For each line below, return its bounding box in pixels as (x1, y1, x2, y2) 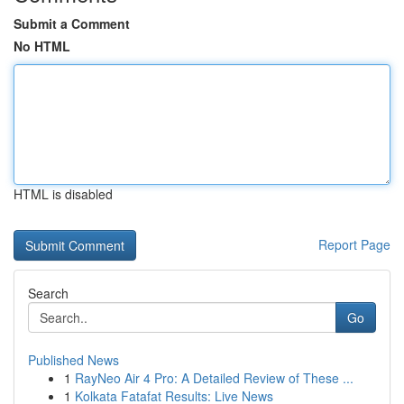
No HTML (14, 37, 70, 55)
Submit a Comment (14, 14, 130, 32)
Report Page (318, 235, 390, 253)
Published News (28, 351, 119, 369)
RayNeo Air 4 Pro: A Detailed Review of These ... (75, 369, 353, 387)
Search (28, 284, 69, 302)
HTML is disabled (14, 185, 113, 203)
